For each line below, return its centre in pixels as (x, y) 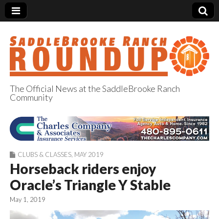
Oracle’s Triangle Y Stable (90, 185)
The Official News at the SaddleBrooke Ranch (95, 88)
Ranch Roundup (95, 137)
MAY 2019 (89, 155)
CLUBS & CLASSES (44, 155)
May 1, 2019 (28, 200)
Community (31, 97)
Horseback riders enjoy (83, 169)
